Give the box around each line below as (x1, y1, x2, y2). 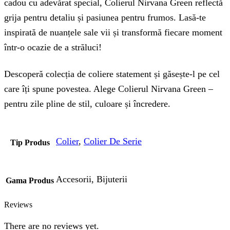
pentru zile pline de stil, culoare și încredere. (4, 99, 170, 109)
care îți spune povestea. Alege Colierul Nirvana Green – (4, 84, 213, 94)
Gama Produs (6, 176, 54, 185)
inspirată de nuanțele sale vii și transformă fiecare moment (4, 27, 222, 38)
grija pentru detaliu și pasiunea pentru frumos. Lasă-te (4, 12, 206, 23)
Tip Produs (10, 138, 50, 147)
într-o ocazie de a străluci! (4, 42, 102, 53)
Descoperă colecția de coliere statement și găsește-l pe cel (4, 69, 220, 80)
